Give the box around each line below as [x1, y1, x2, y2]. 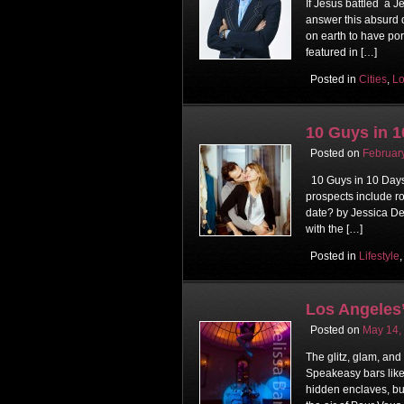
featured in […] [306, 45, 377, 59]
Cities [359, 72, 387, 86]
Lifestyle [359, 249, 399, 262]
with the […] [306, 222, 363, 235]
